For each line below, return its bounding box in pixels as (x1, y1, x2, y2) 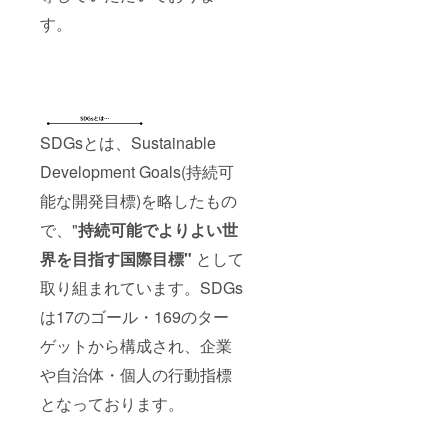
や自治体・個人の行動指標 (40, 363, 232, 387)
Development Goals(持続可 (40, 160, 234, 184)
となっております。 (40, 392, 184, 416)
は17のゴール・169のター (40, 305, 229, 329)
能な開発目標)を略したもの (40, 189, 237, 213)
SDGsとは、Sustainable (40, 131, 216, 155)
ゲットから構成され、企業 (40, 334, 232, 358)
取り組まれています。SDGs (40, 276, 243, 300)
